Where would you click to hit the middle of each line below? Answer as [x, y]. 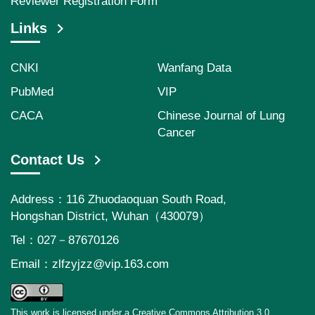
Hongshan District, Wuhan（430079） [110, 216]
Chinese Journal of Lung [221, 116]
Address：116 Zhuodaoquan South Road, [118, 199]
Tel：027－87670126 [65, 240]
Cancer [176, 133]
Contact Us [47, 160]
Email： [31, 264]
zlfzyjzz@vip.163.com [110, 264]
